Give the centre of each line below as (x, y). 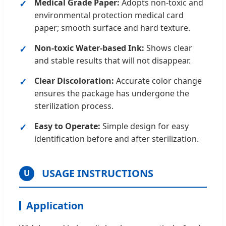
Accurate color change (158, 80)
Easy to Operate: (67, 126)
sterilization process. (74, 106)
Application (55, 205)
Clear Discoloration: (74, 80)
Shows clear (168, 48)
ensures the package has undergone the (112, 93)
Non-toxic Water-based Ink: (89, 48)
